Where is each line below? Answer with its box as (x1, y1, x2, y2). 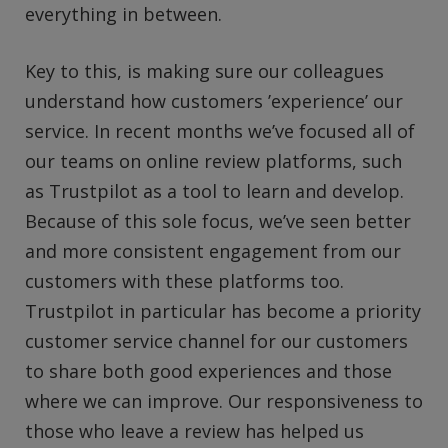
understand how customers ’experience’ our (25, 89, 403, 114)
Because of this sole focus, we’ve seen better (25, 209, 411, 234)
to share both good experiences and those (25, 359, 392, 384)
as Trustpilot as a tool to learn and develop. (25, 179, 404, 204)
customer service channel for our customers (25, 329, 408, 354)
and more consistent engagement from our (25, 239, 401, 264)
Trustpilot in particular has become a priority (25, 299, 421, 324)
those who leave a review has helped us (25, 419, 364, 444)
